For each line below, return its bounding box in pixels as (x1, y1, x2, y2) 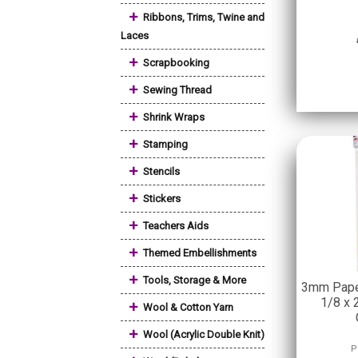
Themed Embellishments (143, 247, 257, 259)
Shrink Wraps (143, 111, 205, 123)
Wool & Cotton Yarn (143, 301, 233, 313)
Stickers (143, 193, 181, 205)
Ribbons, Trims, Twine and (143, 11, 265, 23)
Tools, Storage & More (143, 274, 246, 286)
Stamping (143, 138, 188, 150)
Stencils (143, 165, 180, 177)
